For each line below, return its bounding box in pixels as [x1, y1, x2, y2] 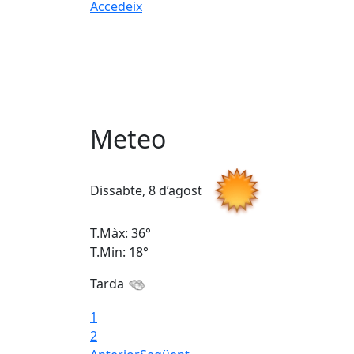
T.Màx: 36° [90, 224, 151, 243]
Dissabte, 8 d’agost [90, 182, 205, 200]
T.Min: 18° [90, 243, 149, 262]
